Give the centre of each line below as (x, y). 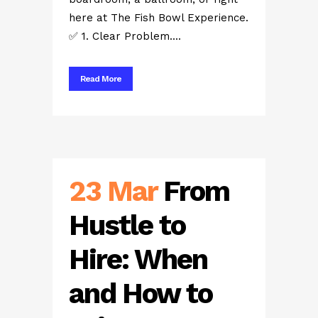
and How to (141, 294)
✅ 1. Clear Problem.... (125, 36)
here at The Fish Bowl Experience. (159, 18)
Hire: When (138, 259)
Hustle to (127, 225)
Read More (101, 79)
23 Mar (113, 191)
